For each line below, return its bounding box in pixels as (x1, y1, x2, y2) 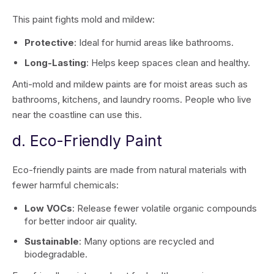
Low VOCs (24, 202, 72, 214)
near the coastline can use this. (12, 109, 144, 120)
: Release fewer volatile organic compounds (72, 202, 257, 214)
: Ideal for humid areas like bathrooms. (74, 37, 234, 48)
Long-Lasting (24, 57, 86, 68)
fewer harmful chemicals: (12, 179, 119, 191)
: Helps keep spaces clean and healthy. (86, 57, 250, 68)
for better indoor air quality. (24, 215, 137, 227)
